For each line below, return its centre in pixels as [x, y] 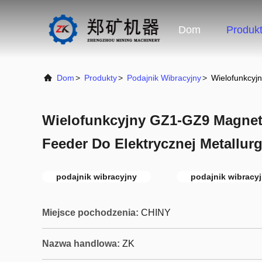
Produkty [101, 78]
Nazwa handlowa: [81, 244]
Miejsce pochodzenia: [90, 213]
